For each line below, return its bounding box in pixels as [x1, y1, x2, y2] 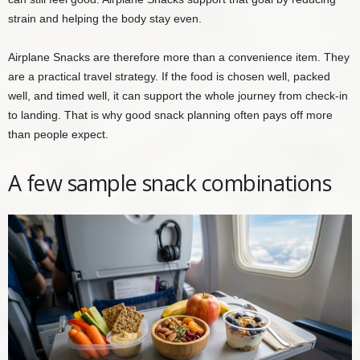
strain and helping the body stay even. [8, 11, 202, 25]
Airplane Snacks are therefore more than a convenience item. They [8, 50, 350, 63]
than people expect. [8, 127, 108, 141]
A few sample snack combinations [8, 167, 332, 198]
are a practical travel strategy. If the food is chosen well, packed [8, 69, 330, 83]
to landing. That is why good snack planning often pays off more [8, 108, 333, 121]
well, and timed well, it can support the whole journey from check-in [8, 88, 348, 102]
